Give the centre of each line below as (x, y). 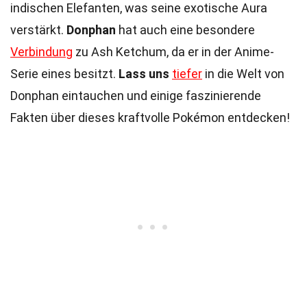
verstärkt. (38, 30)
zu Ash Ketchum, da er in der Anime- (173, 52)
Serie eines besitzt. (64, 74)
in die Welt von (243, 74)
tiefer (187, 74)
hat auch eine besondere (185, 30)
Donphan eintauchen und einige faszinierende (136, 96)
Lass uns (144, 74)
